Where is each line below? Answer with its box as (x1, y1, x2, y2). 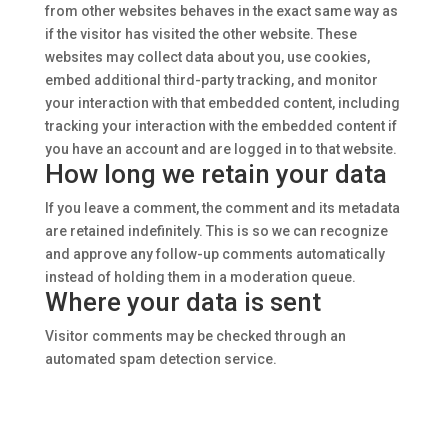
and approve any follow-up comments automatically (44, 246, 385, 262)
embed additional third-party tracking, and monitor (44, 72, 378, 88)
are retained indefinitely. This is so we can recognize (44, 223, 388, 239)
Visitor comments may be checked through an (44, 328, 346, 344)
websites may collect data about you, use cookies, (44, 49, 370, 65)
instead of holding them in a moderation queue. (44, 269, 356, 285)
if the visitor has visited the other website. (44, 26, 317, 42)
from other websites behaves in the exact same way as (44, 3, 398, 19)
